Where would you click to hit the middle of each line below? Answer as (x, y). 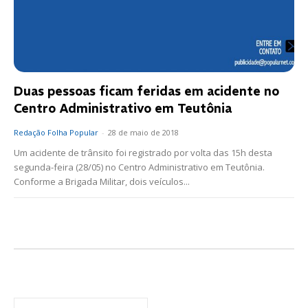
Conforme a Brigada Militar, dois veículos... (102, 182)
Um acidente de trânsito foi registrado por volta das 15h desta (143, 153)
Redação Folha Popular (56, 133)
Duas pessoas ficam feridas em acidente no (146, 91)
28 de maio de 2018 (143, 133)
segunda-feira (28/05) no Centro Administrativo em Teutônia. (139, 167)
